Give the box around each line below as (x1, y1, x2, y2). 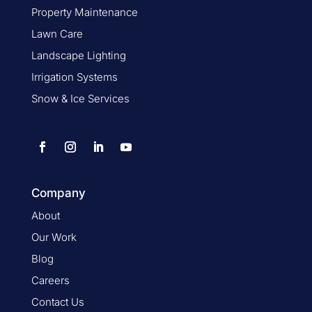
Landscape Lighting (31, 48, 126, 62)
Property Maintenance (31, 5, 138, 19)
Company (31, 185, 86, 200)
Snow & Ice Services (31, 91, 130, 105)
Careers (31, 273, 70, 287)
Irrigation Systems (31, 70, 118, 84)
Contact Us (31, 295, 84, 309)
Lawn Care (31, 26, 83, 40)
